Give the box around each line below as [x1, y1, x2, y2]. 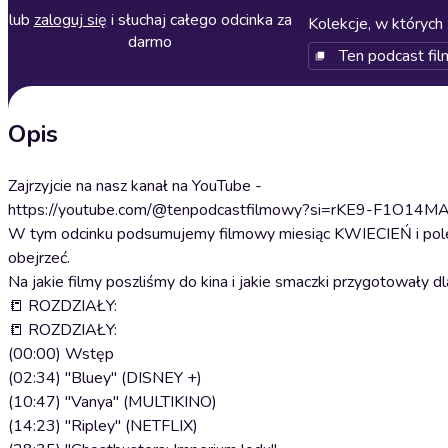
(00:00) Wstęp [8, 343, 114, 365]
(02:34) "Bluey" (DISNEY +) [8, 367, 202, 389]
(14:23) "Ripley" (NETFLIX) [8, 415, 198, 437]
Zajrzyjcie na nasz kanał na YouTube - [8, 175, 262, 197]
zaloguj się [33, 9, 107, 31]
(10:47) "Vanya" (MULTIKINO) [8, 391, 217, 413]
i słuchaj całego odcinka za [106, 9, 292, 31]
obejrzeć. [8, 247, 70, 269]
